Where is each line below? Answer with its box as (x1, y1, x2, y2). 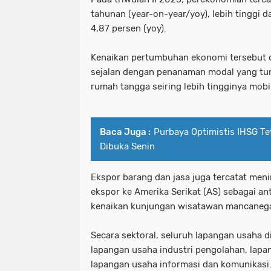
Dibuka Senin (100, 141, 155, 152)
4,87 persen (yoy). (91, 23, 166, 34)
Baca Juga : (100, 126, 151, 138)
